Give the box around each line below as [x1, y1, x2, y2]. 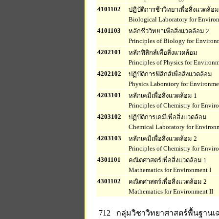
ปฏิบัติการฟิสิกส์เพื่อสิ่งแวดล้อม [127, 70, 212, 78]
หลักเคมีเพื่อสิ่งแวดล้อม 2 [127, 135, 197, 142]
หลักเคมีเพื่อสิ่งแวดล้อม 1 [127, 92, 197, 99]
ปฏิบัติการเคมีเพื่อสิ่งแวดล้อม [127, 113, 207, 121]
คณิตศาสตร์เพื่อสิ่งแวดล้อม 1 [127, 156, 207, 164]
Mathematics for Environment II [127, 188, 213, 195]
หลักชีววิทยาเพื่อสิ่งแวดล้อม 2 [127, 27, 209, 35]
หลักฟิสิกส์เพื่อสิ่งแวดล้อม [127, 49, 197, 56]
